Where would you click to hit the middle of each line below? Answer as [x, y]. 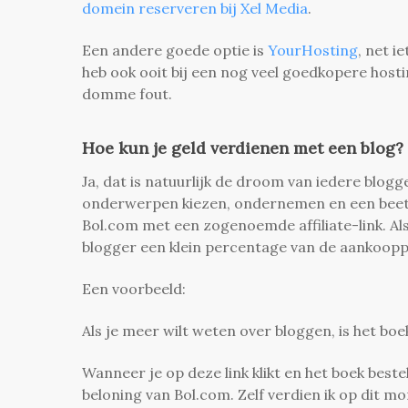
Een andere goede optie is [175, 50]
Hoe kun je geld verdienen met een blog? [243, 148]
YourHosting [313, 50]
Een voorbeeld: [134, 288]
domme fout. [129, 93]
